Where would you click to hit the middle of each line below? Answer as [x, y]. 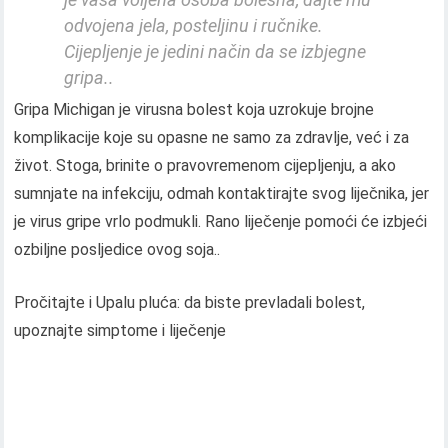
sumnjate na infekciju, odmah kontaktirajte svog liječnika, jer [222, 193]
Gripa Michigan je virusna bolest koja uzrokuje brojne [194, 109]
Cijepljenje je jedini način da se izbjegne [215, 52]
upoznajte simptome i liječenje [120, 330]
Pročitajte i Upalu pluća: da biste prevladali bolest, [190, 302]
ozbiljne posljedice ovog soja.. [117, 249]
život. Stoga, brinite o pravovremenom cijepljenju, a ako [205, 165]
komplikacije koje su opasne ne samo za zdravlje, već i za [212, 137]
